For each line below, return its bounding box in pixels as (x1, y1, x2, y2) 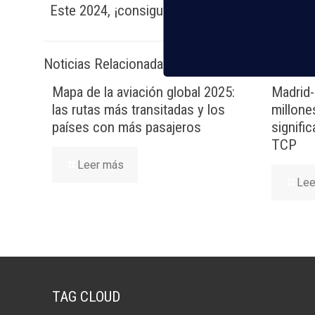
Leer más (77, 158, 124, 172)
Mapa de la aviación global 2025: (52, 84, 235, 101)
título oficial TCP (187, 2, 286, 19)
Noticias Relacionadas (44, 56, 170, 72)
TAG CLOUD (52, 288, 120, 305)
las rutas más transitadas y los (52, 101, 225, 118)
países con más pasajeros (52, 119, 201, 136)
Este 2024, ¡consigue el (50, 2, 188, 19)
